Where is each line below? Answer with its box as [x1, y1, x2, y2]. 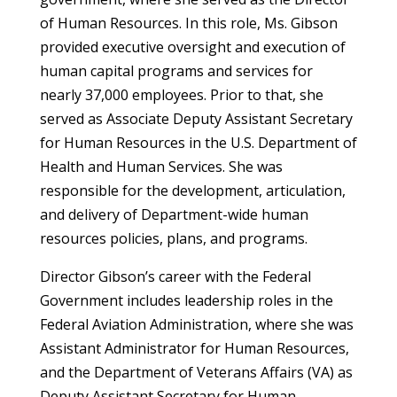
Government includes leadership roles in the [39, 290, 333, 310]
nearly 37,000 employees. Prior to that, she [39, 84, 323, 105]
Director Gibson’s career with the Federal [39, 266, 311, 286]
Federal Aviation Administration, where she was [39, 314, 354, 334]
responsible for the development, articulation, [39, 180, 346, 200]
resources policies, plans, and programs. [39, 228, 307, 248]
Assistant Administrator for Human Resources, [39, 338, 349, 358]
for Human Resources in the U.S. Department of [39, 132, 357, 152]
